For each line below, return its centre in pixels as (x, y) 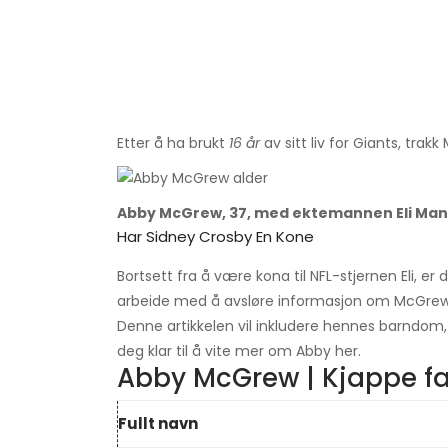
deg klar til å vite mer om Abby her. (239, 351)
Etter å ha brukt (173, 143)
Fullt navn (158, 424)
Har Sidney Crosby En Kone (215, 237)
